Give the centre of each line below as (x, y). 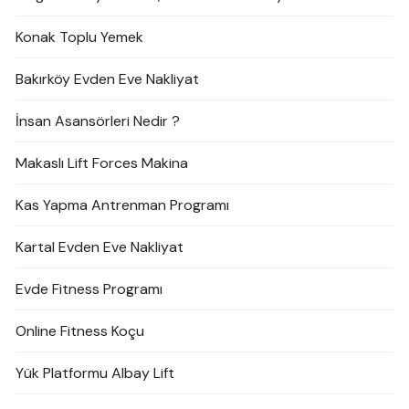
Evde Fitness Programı (89, 289)
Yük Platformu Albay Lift (95, 373)
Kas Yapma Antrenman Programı (123, 205)
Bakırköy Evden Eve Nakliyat (108, 79)
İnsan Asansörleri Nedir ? (98, 121)
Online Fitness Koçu (80, 331)
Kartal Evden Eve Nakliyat (100, 247)
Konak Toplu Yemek (80, 37)
